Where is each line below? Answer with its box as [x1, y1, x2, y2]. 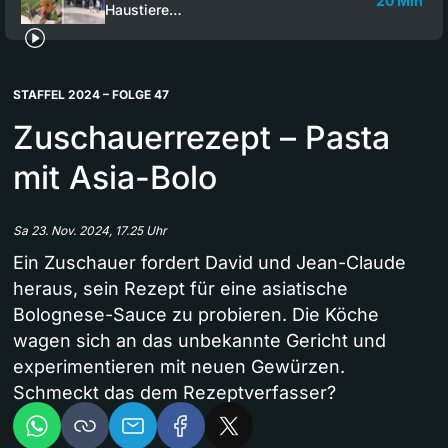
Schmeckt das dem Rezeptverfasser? [13, 381, 336, 403]
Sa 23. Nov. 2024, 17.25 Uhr [13, 222, 167, 238]
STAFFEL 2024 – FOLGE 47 [13, 86, 169, 102]
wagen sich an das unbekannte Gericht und [13, 329, 386, 351]
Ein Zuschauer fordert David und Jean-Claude [13, 251, 406, 273]
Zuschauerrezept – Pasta [13, 117, 390, 157]
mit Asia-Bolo [13, 157, 217, 197]
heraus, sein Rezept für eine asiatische [13, 277, 348, 299]
